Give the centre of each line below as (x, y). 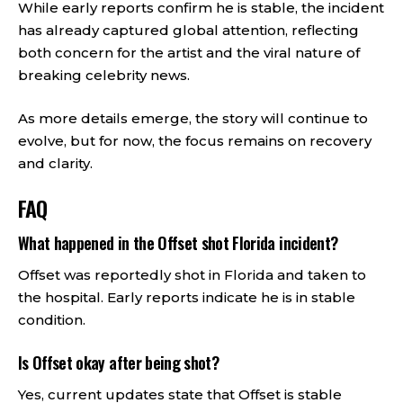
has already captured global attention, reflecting (188, 30)
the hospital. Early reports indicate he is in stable (187, 297)
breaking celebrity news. (104, 75)
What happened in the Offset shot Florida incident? (178, 242)
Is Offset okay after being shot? (119, 362)
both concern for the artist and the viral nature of (189, 53)
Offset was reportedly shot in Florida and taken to (192, 275)
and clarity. (55, 163)
